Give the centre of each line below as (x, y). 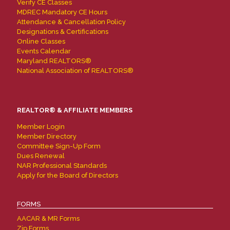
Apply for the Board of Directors (68, 175)
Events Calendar (44, 51)
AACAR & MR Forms (48, 218)
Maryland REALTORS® (54, 61)
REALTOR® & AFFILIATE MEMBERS (75, 110)
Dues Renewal (41, 156)
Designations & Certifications (63, 32)
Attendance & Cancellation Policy (71, 22)
